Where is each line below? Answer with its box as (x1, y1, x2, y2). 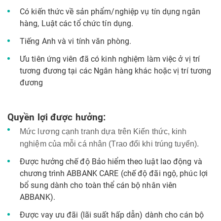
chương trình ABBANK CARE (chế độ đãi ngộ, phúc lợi (20, 169, 208, 178)
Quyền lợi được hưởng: (7, 112, 106, 123)
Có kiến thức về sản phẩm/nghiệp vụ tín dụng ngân (20, 7, 200, 16)
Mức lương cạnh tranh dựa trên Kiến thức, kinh (20, 127, 187, 136)
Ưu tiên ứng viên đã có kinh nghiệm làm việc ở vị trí (20, 54, 200, 64)
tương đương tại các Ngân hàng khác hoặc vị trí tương (20, 66, 212, 75)
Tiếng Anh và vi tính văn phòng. (20, 37, 132, 46)
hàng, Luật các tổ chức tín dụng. (20, 19, 134, 28)
